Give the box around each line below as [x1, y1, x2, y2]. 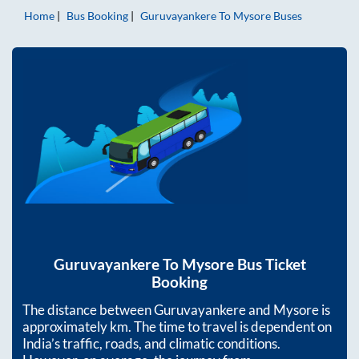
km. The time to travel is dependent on [110, 317, 332, 335]
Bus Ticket [233, 255, 306, 273]
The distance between [22, 301, 154, 318]
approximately [22, 317, 110, 335]
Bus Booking [67, 9, 128, 23]
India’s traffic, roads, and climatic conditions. [22, 334, 280, 352]
